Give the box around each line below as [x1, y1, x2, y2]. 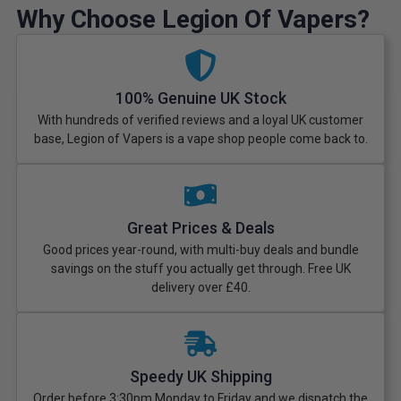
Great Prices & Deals [126, 218, 275, 238]
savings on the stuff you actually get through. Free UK [50, 261, 351, 277]
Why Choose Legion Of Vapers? [15, 4, 370, 35]
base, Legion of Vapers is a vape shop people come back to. [33, 132, 368, 147]
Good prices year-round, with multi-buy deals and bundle [42, 243, 359, 258]
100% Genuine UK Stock [115, 89, 286, 108]
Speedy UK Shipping [129, 367, 272, 387]
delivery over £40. [150, 280, 251, 295]
